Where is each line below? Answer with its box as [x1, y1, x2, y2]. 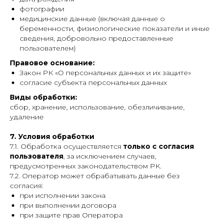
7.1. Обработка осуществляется [10, 142, 123, 151]
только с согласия [123, 142, 194, 151]
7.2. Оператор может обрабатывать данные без [10, 171, 180, 180]
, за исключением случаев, [63, 152, 156, 161]
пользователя [10, 152, 63, 161]
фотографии [20, 4, 64, 13]
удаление [10, 112, 44, 121]
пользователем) [20, 44, 76, 53]
